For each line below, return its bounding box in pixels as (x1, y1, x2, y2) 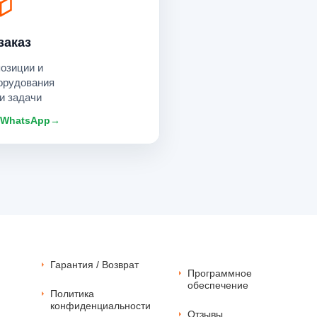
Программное (187, 267, 252, 279)
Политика (50, 288, 95, 300)
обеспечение (187, 279, 248, 292)
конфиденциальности (50, 300, 151, 312)
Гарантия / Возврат (50, 259, 139, 271)
